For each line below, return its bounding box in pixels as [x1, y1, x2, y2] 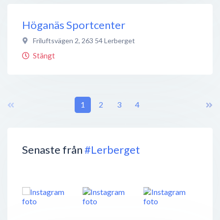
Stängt [33, 51, 55, 60]
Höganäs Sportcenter [22, 18, 125, 31]
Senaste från [22, 142, 84, 156]
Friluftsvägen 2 [33, 36, 79, 45]
